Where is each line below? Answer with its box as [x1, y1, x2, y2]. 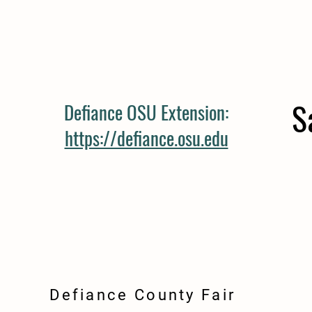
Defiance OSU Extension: [64, 98, 228, 126]
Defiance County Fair [49, 286, 236, 304]
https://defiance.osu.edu [64, 124, 228, 152]
